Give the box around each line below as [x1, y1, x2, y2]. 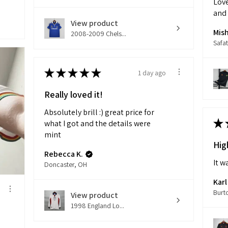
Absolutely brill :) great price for [44, 107, 154, 118]
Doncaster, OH [44, 160, 87, 169]
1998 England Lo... [71, 201, 124, 211]
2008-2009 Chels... [71, 29, 126, 39]
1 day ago [138, 68, 166, 77]
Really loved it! [44, 89, 103, 101]
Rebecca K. [44, 149, 83, 160]
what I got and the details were [44, 118, 151, 129]
